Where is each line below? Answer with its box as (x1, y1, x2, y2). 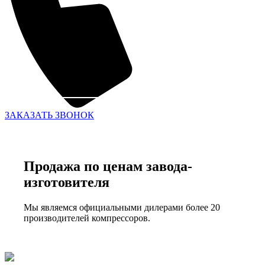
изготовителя (24, 174, 109, 190)
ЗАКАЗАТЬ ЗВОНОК (5, 110, 94, 121)
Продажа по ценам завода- (24, 158, 192, 174)
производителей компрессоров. (24, 212, 150, 223)
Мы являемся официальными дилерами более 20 (24, 202, 220, 212)
